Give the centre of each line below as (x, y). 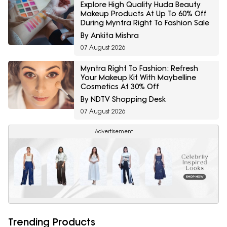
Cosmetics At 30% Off (120, 87)
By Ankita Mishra (110, 36)
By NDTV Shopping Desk (123, 100)
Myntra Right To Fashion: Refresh (139, 69)
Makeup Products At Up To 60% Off (144, 14)
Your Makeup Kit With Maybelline (138, 78)
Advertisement (113, 132)
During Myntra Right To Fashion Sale (145, 23)
